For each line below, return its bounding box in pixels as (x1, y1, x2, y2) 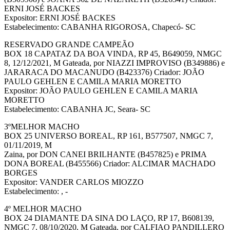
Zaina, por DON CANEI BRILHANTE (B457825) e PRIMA (4, 150, 206, 159)
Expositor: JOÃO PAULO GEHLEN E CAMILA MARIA (4, 86, 198, 95)
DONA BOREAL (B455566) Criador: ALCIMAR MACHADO (4, 159, 216, 168)
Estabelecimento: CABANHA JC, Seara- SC (4, 105, 150, 114)
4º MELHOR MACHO (4, 204, 82, 214)
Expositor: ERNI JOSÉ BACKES (4, 13, 116, 23)
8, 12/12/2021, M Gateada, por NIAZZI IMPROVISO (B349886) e (4, 59, 225, 68)
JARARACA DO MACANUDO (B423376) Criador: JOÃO (4, 68, 204, 77)
